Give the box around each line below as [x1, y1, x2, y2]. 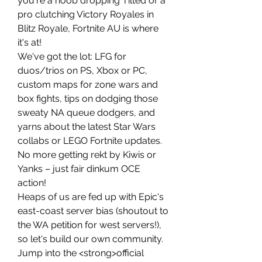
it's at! [18, 37, 42, 48]
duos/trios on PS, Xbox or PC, [18, 65, 147, 76]
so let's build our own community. [18, 233, 163, 244]
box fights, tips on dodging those [18, 93, 158, 104]
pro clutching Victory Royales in [18, 9, 154, 20]
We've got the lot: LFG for [18, 51, 126, 62]
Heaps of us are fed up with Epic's [18, 191, 164, 202]
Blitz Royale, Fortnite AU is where [18, 23, 158, 34]
